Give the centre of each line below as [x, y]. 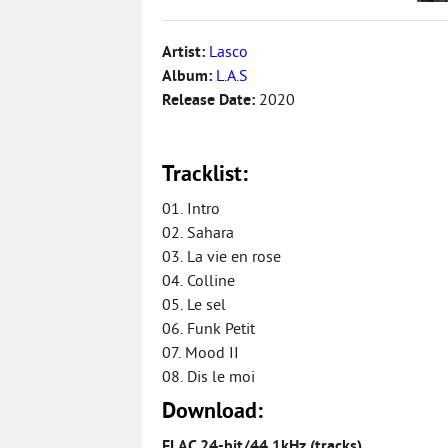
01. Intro [191, 210]
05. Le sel [194, 306]
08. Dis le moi [208, 378]
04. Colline [198, 282]
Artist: [185, 53]
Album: [189, 77]
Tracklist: [205, 175]
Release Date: [210, 101]
